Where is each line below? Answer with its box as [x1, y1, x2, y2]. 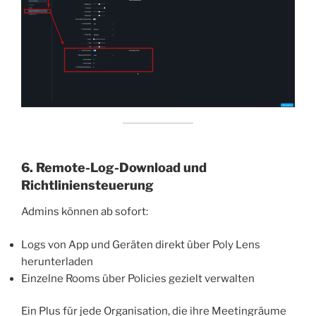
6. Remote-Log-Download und [21, 159, 207, 175]
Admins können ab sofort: [21, 205, 148, 219]
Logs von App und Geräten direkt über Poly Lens [21, 238, 260, 251]
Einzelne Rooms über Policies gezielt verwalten [21, 272, 255, 285]
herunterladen [21, 255, 93, 268]
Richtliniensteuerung [21, 177, 154, 193]
